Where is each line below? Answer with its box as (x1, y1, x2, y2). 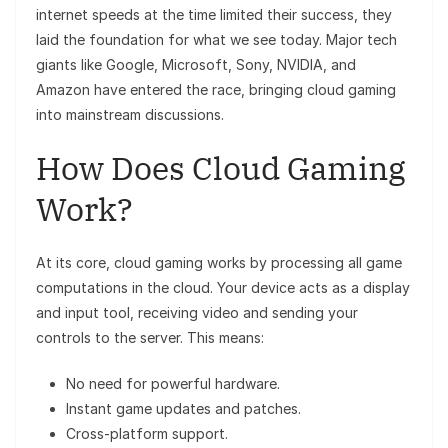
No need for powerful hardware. (66, 375, 280, 393)
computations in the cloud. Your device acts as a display (36, 279, 410, 297)
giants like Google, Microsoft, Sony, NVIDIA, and (36, 56, 356, 74)
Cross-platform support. (66, 425, 228, 443)
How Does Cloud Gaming (36, 147, 405, 190)
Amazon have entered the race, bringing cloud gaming (36, 81, 396, 99)
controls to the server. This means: (36, 329, 264, 347)
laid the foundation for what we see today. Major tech (36, 31, 397, 49)
